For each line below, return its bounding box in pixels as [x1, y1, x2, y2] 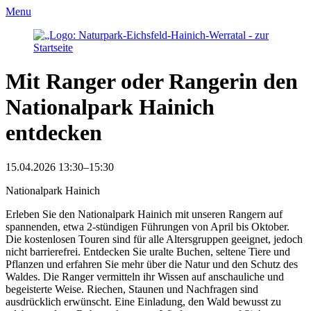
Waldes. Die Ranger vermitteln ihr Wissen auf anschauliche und [6, 270, 284, 283]
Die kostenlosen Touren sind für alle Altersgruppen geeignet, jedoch [6, 233, 303, 245]
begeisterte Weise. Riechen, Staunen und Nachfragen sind [6, 283, 258, 295]
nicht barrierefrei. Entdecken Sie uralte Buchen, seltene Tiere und [6, 245, 290, 258]
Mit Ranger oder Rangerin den [6, 69, 298, 94]
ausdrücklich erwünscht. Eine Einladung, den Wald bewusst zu [6, 295, 281, 308]
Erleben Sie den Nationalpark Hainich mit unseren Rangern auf [6, 208, 283, 220]
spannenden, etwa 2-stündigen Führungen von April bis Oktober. [6, 220, 289, 233]
